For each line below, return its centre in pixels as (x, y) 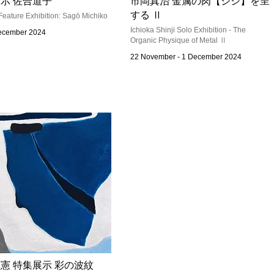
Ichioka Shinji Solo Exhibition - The (188, 30)
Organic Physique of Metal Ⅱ (179, 40)
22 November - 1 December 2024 (186, 57)
